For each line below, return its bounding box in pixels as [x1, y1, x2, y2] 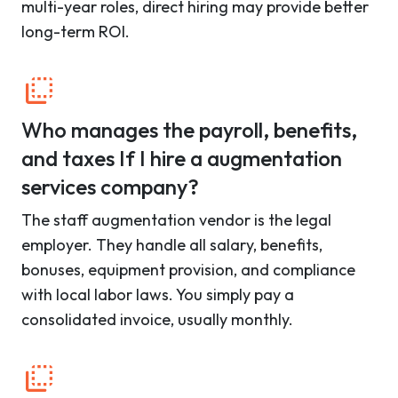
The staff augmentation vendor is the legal [21, 210, 331, 231]
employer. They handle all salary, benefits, [21, 235, 322, 256]
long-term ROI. [21, 21, 130, 43]
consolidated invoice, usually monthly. [21, 309, 293, 330]
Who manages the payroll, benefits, [21, 116, 357, 144]
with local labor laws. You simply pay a [21, 284, 294, 306]
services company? [21, 173, 199, 201]
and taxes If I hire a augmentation [21, 145, 342, 172]
